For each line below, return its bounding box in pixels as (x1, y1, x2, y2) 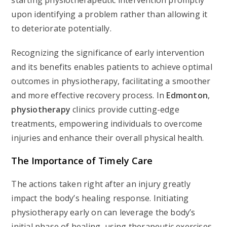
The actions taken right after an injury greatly (11, 178, 191, 190)
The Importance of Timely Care (11, 155, 153, 167)
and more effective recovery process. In (11, 90, 167, 101)
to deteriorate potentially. (11, 23, 114, 34)
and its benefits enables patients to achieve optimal (11, 61, 212, 72)
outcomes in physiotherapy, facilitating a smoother (11, 75, 211, 87)
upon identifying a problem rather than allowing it (11, 9, 208, 20)
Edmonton (166, 90, 208, 101)
